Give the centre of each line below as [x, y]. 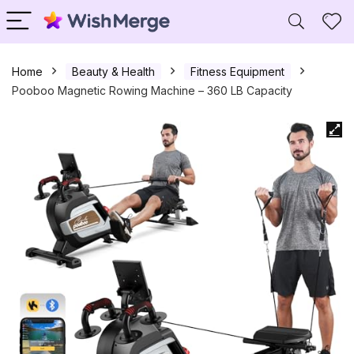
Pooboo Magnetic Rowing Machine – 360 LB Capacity [152, 90]
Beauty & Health [113, 72]
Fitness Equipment [237, 72]
